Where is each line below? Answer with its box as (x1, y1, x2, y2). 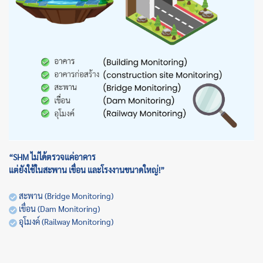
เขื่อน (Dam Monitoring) (17, 203, 100, 214)
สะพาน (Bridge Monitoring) (17, 190, 113, 201)
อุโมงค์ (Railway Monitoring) (17, 216, 113, 227)
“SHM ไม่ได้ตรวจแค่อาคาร (9, 151, 96, 163)
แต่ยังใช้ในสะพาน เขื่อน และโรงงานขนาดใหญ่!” (9, 164, 164, 176)
